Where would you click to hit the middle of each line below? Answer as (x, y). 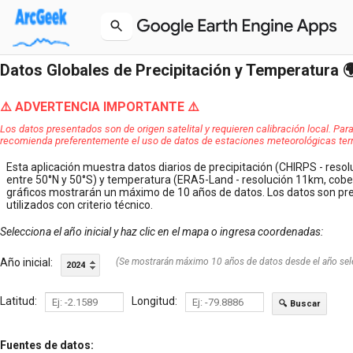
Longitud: (154, 301)
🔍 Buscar (299, 304)
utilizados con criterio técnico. (80, 205)
